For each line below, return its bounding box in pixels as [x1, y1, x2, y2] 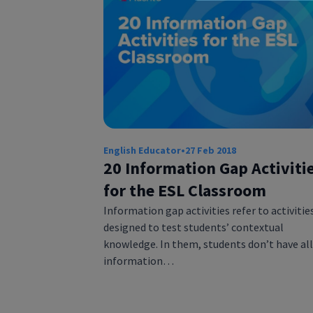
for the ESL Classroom [103, 179, 266, 201]
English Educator [103, 143, 181, 156]
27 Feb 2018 [184, 143, 236, 156]
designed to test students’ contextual [103, 219, 284, 234]
